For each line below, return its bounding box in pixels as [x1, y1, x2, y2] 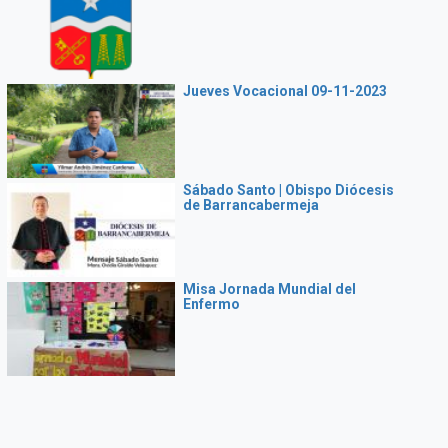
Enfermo [182, 296, 240, 312]
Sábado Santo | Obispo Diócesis [182, 182, 394, 198]
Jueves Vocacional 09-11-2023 [182, 83, 387, 99]
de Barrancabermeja [182, 197, 319, 213]
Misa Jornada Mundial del [182, 281, 356, 297]
